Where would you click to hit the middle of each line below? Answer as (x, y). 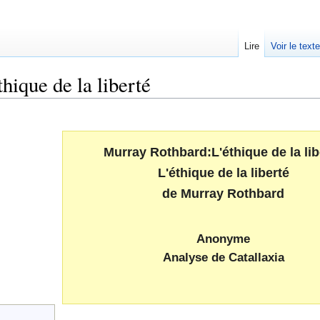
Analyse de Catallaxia (223, 258)
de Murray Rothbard (223, 194)
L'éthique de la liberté (223, 173)
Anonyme (223, 239)
